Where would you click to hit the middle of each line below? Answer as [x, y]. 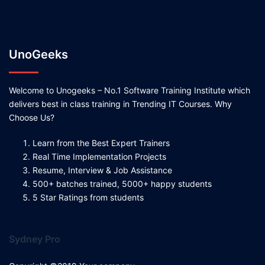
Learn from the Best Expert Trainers [101, 143]
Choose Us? [32, 118]
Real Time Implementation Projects [99, 157]
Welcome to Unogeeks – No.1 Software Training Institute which [130, 91]
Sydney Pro [35, 239]
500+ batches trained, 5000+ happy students [122, 184]
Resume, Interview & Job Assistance [102, 170]
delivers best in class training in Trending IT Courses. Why [120, 104]
